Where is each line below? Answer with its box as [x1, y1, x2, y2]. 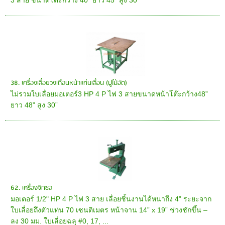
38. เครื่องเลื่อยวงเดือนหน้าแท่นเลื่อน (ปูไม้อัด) [11, 77, 128, 88]
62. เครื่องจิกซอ [11, 182, 53, 193]
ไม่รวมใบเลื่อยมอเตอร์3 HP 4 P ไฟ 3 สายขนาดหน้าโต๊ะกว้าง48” [11, 89, 208, 98]
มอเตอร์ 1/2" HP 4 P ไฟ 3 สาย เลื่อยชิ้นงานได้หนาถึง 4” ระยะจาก [11, 194, 212, 203]
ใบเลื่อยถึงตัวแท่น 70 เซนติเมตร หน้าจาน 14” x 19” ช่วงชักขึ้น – [11, 205, 208, 214]
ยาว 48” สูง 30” [11, 100, 58, 109]
